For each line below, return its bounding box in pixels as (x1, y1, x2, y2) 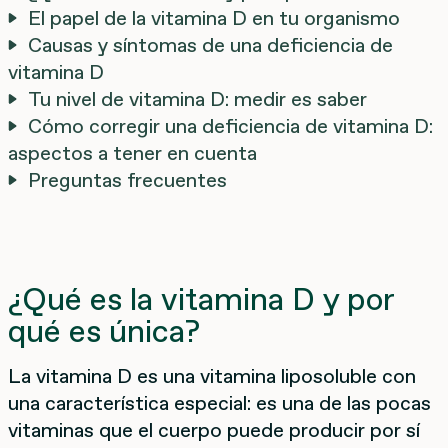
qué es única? (8, 308, 200, 353)
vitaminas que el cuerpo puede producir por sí (8, 415, 420, 444)
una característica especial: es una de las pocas (8, 388, 431, 417)
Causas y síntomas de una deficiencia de (28, 30, 393, 59)
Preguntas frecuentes (28, 165, 227, 194)
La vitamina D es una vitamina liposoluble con (8, 361, 416, 390)
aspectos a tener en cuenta (8, 138, 257, 167)
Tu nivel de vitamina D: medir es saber (28, 84, 367, 113)
